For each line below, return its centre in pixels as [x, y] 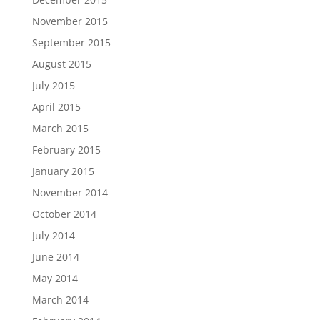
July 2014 [53, 236]
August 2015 [61, 64]
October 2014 [64, 214]
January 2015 [63, 171]
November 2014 [70, 193]
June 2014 [55, 257]
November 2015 [70, 21]
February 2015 [66, 150]
